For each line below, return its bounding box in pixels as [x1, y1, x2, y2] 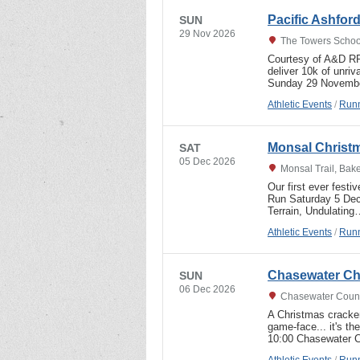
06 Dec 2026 [179, 283, 235, 295]
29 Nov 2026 [179, 27, 235, 39]
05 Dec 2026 [179, 155, 235, 167]
